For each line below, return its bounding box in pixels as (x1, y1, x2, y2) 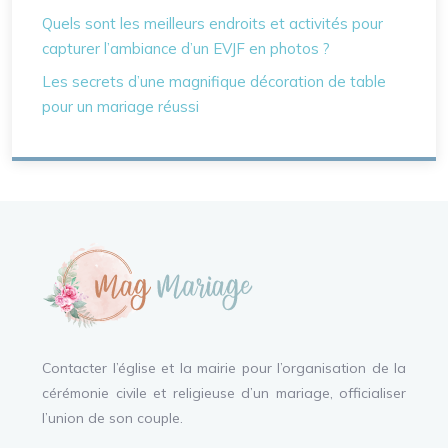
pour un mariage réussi (42, 97, 199, 116)
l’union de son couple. (42, 409, 183, 427)
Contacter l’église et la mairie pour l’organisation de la (42, 359, 406, 377)
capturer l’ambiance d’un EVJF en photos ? (42, 39, 330, 58)
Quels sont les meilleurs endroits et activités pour (42, 14, 383, 33)
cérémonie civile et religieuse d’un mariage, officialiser (42, 384, 406, 402)
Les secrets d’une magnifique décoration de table (42, 72, 386, 91)
